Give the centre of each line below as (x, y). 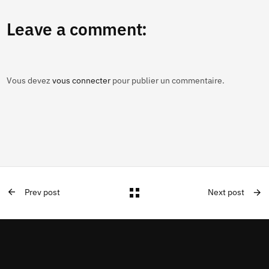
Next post (226, 192)
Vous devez (29, 80)
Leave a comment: (77, 29)
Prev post (42, 192)
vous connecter (81, 80)
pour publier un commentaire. (167, 80)
